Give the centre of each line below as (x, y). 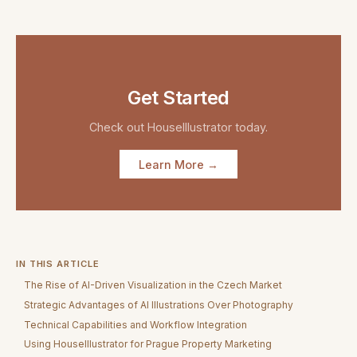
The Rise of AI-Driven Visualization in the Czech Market (153, 285)
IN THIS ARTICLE (58, 263)
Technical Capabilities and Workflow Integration (136, 324)
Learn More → (178, 164)
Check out (118, 127)
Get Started (178, 97)
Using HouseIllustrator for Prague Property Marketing (148, 344)
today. (250, 127)
